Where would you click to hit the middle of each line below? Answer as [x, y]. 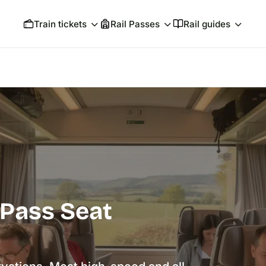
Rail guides [207, 24]
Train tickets [60, 24]
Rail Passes [135, 24]
